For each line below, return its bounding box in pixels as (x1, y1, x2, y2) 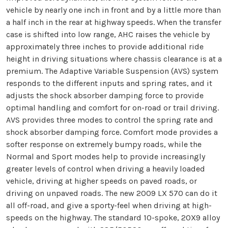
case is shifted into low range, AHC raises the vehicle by (6, 29, 210, 39)
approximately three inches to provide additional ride (6, 41, 204, 51)
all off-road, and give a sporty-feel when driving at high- (6, 200, 212, 210)
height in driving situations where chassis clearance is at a (6, 53, 222, 64)
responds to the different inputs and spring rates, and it (6, 78, 212, 88)
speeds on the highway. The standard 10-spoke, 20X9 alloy (6, 212, 220, 222)
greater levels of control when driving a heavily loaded (6, 163, 205, 174)
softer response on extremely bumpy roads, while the (6, 139, 202, 149)
